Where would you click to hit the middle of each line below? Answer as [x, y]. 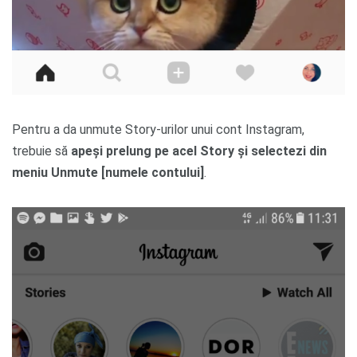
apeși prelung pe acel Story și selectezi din [199, 151]
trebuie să [41, 151]
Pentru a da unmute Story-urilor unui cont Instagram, [158, 129]
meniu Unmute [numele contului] [108, 172]
